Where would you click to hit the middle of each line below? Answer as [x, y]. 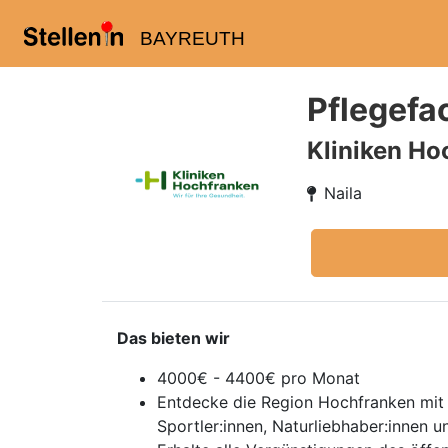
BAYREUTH [192, 38]
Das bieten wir [173, 338]
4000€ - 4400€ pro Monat [258, 378]
